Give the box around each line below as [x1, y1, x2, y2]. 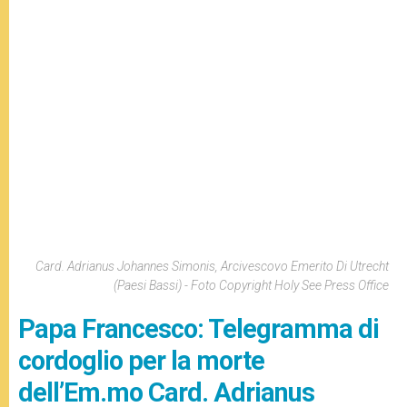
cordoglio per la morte [18, 345, 264, 377]
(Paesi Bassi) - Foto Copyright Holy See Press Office [114, 278, 389, 293]
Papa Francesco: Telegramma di [18, 313, 379, 345]
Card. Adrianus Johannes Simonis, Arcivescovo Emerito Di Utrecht [35, 259, 389, 274]
